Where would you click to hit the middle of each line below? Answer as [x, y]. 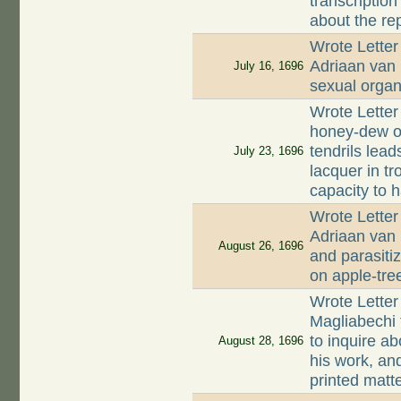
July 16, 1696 [268, 66]
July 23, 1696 [268, 151]
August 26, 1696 [260, 246]
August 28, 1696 [260, 341]
